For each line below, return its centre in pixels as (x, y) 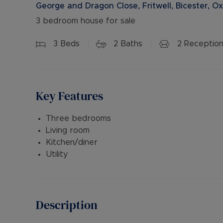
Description (67, 205)
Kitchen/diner (72, 142)
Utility (57, 154)
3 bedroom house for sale (86, 21)
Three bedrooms (78, 118)
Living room (68, 130)
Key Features (69, 96)
